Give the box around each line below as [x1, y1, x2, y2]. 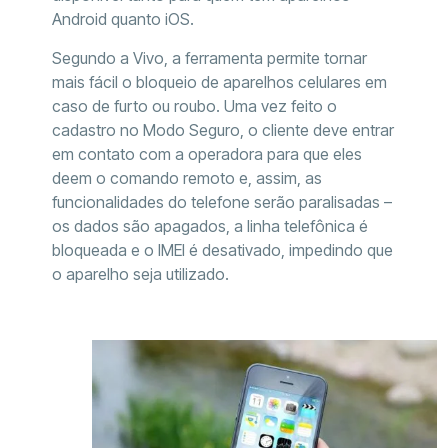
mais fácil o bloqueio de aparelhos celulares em [51, 71, 387, 92]
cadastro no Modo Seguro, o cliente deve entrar [51, 119, 394, 140]
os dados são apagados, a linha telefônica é [51, 215, 368, 236]
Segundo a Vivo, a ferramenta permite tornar [51, 47, 367, 68]
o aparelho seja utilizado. [51, 263, 229, 284]
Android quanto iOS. [51, 9, 194, 30]
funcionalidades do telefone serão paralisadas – [51, 191, 392, 212]
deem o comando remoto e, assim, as [51, 167, 322, 188]
